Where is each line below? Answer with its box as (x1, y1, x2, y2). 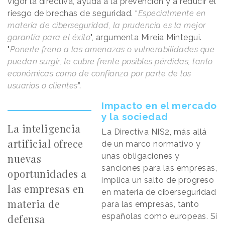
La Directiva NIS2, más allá (101, 127, 207, 137)
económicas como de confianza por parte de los (8, 68, 191, 78)
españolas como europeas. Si (101, 211, 217, 221)
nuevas (8, 151, 41, 165)
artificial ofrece (8, 136, 83, 150)
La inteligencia (8, 121, 81, 135)
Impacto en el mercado (101, 99, 217, 111)
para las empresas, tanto (101, 199, 199, 209)
